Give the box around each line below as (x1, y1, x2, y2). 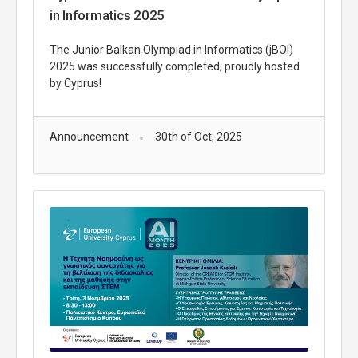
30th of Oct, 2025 (154, 129, 242, 143)
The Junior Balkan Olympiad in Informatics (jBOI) (50, 42, 293, 56)
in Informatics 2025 (50, 6, 165, 23)
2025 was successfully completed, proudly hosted (50, 59, 300, 73)
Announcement (50, 129, 129, 143)
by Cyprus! (50, 76, 104, 89)
